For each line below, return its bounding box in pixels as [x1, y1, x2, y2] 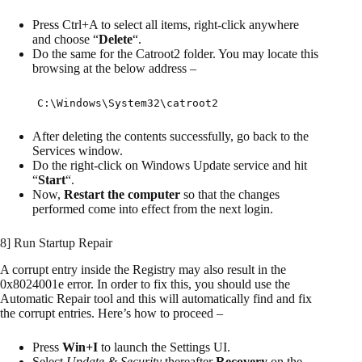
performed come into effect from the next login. [32, 201, 273, 216]
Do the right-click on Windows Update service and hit [32, 158, 307, 172]
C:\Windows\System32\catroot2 [37, 96, 218, 109]
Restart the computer [64, 187, 180, 201]
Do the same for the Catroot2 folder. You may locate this [32, 46, 318, 61]
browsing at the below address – [32, 61, 196, 75]
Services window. [32, 143, 123, 158]
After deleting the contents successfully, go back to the [32, 128, 309, 143]
